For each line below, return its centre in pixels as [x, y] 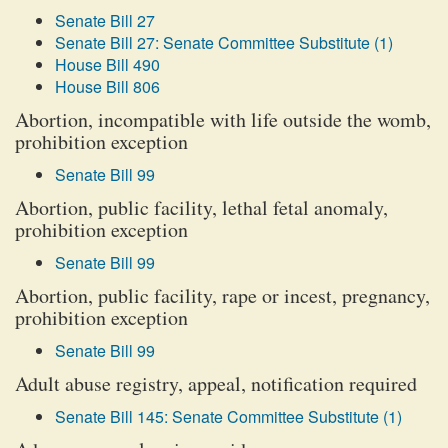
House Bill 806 [107, 86]
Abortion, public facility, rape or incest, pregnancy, [222, 295]
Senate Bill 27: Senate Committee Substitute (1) [224, 42]
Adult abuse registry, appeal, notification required [216, 383]
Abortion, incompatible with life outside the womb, [223, 119]
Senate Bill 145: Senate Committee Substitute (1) [228, 416]
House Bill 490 [107, 64]
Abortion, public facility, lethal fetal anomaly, [201, 207]
